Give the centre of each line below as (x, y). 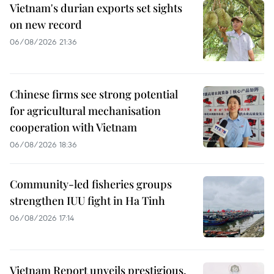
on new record (46, 24)
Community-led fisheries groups (91, 184)
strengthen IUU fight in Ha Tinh (87, 200)
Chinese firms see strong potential (94, 94)
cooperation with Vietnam (73, 127)
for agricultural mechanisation (85, 110)
